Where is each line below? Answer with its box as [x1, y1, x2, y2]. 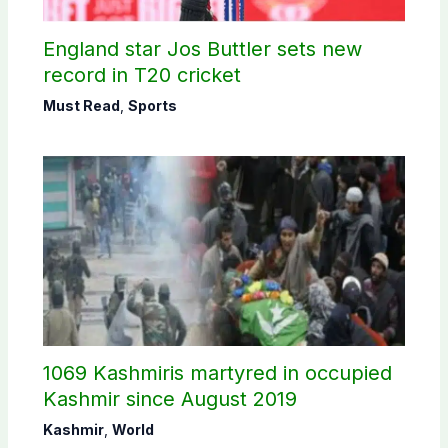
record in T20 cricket [42, 63, 241, 88]
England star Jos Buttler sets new [42, 37, 362, 62]
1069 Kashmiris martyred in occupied [42, 361, 392, 385]
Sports [127, 97, 177, 115]
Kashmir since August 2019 [42, 387, 297, 411]
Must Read [42, 97, 120, 115]
